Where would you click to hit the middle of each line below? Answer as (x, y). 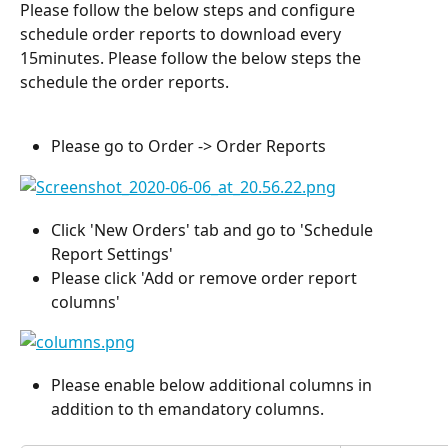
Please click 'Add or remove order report (206, 278)
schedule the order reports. (126, 82)
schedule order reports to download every (182, 34)
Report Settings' (112, 254)
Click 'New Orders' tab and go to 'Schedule (214, 230)
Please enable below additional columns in (213, 385)
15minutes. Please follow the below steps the (192, 58)
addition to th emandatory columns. (187, 409)
